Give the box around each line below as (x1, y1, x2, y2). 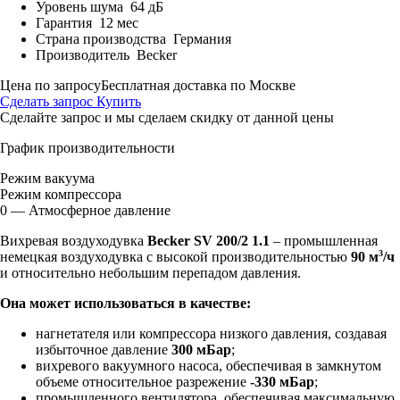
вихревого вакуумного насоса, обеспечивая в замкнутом (36, 357, 381, 373)
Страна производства (36, 30, 173, 46)
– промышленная (270, 232, 378, 248)
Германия (173, 30, 231, 46)
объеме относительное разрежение (36, 373, 250, 389)
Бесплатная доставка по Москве (101, 77, 296, 93)
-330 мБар (250, 373, 314, 389)
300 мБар (171, 341, 231, 357)
